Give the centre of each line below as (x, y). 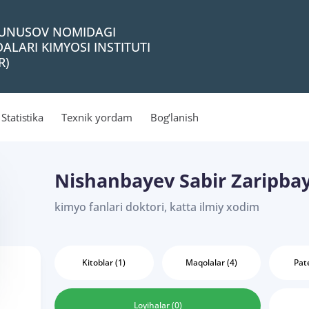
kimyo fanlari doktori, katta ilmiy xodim (157, 207)
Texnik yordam (97, 117)
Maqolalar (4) (211, 262)
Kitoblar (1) (104, 262)
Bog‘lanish (175, 117)
